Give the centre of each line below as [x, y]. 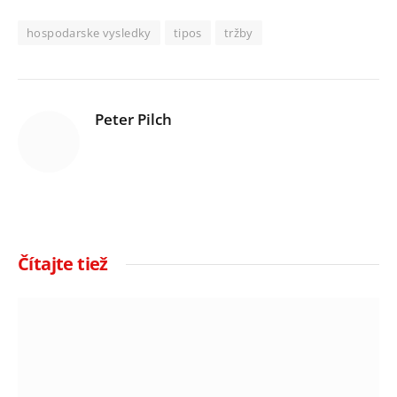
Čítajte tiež [63, 263]
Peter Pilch [133, 119]
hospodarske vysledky [89, 32]
